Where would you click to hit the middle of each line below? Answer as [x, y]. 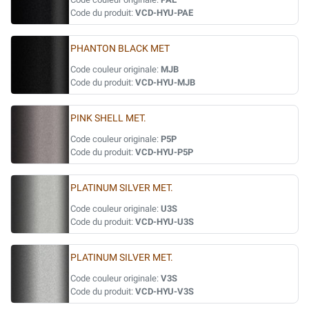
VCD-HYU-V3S [165, 291]
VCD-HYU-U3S [165, 222]
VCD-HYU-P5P [164, 152]
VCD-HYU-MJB [165, 82]
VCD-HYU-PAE [164, 13]
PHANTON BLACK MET [120, 49]
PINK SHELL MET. [108, 118]
